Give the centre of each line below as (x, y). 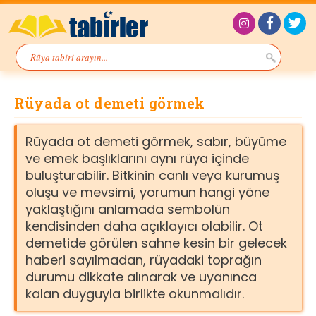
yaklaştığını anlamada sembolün (128, 209)
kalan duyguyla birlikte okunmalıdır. (135, 294)
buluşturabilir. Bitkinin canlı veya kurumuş (152, 175)
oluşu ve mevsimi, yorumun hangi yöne (147, 192)
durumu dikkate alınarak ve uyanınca (141, 277)
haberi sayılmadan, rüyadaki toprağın (144, 260)
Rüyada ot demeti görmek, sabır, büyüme (156, 141)
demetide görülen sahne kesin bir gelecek (156, 243)
